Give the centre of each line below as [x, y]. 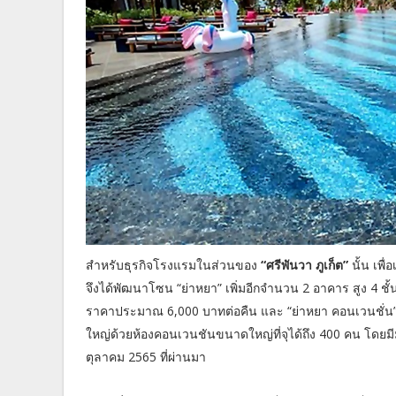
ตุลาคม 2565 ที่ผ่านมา [146, 357]
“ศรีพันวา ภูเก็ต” [303, 265]
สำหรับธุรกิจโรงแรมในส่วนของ [171, 265]
